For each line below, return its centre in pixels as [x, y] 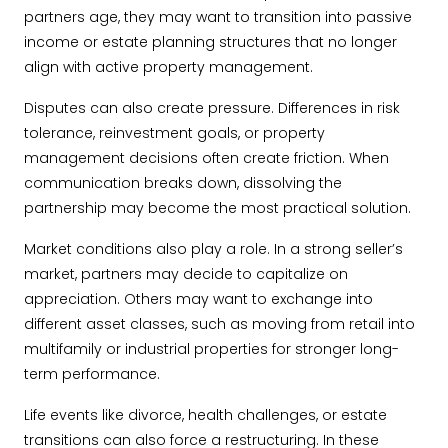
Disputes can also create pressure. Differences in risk [212, 108]
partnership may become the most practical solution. [217, 208]
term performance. [92, 374]
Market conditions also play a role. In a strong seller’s [213, 249]
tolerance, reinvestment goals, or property [174, 133]
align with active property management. [168, 67]
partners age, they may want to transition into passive [218, 17]
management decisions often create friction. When [206, 158]
